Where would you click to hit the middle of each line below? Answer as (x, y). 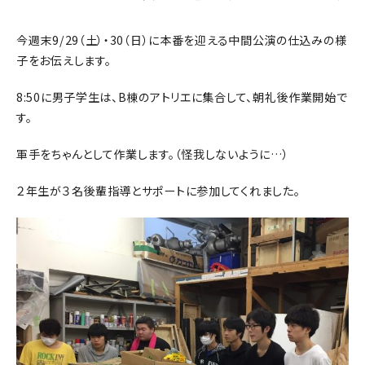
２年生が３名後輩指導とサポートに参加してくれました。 (158, 191)
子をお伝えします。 (64, 61)
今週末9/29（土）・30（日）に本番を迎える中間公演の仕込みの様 (182, 40)
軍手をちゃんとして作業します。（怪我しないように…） (153, 154)
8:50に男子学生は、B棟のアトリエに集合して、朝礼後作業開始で (182, 97)
